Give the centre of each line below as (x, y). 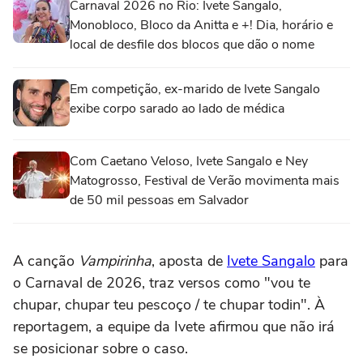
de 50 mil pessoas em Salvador (159, 200)
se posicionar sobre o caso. (100, 348)
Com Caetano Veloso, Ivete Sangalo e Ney (189, 161)
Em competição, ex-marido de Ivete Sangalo (195, 89)
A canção (46, 261)
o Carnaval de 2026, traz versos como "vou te (162, 282)
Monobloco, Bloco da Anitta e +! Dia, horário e (201, 25)
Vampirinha (115, 261)
